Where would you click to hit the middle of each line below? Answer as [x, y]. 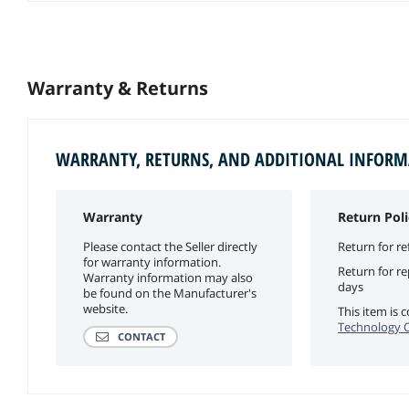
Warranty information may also [168, 277]
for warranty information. [152, 262]
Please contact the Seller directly [170, 246]
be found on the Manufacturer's [170, 293]
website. [105, 308]
